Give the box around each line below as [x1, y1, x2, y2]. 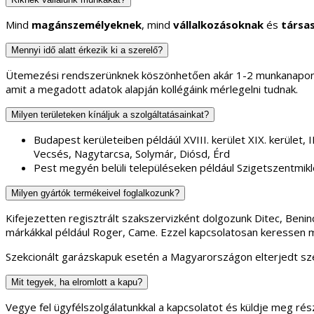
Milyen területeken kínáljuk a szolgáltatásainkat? [11, 109, 209, 120]
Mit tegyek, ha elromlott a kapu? [11, 276, 142, 287]
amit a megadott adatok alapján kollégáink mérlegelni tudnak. [6, 81, 298, 96]
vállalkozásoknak [173, 17, 264, 32]
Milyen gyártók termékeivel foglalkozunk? [11, 187, 179, 198]
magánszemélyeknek [32, 17, 142, 32]
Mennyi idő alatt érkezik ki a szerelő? [11, 44, 163, 55]
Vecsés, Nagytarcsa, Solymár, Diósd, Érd [34, 146, 230, 161]
